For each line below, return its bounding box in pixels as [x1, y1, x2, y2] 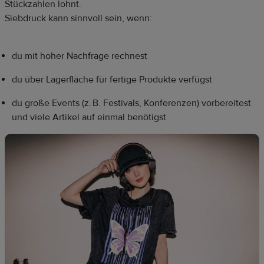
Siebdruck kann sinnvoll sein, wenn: [5, 12, 152, 25]
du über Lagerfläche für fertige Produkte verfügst [12, 74, 212, 86]
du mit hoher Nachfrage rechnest [12, 50, 147, 62]
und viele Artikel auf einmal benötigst [12, 111, 166, 124]
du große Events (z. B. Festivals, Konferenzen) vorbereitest [12, 97, 251, 110]
